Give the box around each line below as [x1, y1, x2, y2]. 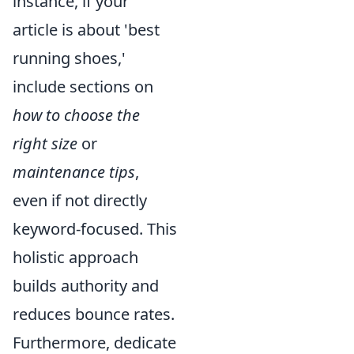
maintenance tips [13, 161, 135, 183]
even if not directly [13, 190, 147, 211]
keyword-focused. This [13, 218, 177, 239]
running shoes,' [13, 47, 126, 69]
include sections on [13, 76, 153, 97]
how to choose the [13, 104, 140, 126]
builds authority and [13, 275, 159, 296]
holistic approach [13, 247, 138, 268]
